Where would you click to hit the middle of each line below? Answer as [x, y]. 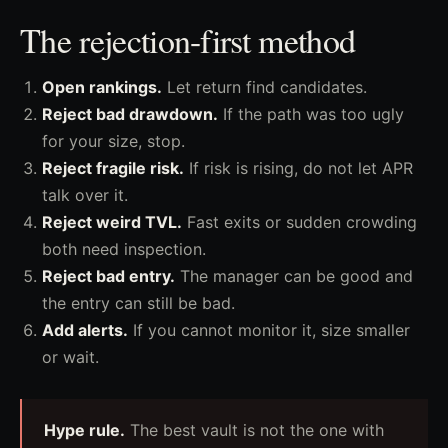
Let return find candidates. [264, 87]
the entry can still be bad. [138, 303]
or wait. [70, 357]
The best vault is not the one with [254, 430]
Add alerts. [85, 330]
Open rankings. [102, 87]
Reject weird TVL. [112, 222]
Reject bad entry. [108, 276]
